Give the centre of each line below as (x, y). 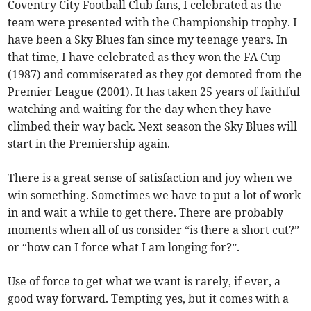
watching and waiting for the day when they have (140, 109)
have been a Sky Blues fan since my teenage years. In (148, 40)
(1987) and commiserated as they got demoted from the (155, 75)
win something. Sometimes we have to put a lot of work (154, 195)
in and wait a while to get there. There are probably (146, 213)
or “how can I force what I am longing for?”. (124, 247)
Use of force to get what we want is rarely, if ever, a (144, 281)
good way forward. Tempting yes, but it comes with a (149, 299)
